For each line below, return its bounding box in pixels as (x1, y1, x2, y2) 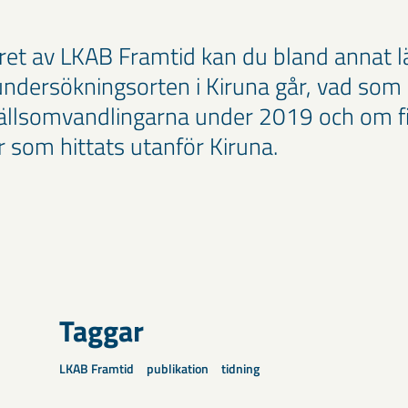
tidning (221, 358, 260, 378)
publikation (147, 358, 209, 378)
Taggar (59, 308, 144, 352)
